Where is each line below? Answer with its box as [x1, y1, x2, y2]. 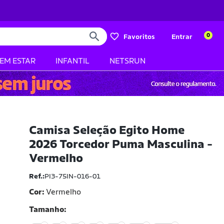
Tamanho [29, 204, 64, 214]
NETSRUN [109, 56, 145, 65]
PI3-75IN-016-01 [44, 172, 101, 180]
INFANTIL [55, 56, 89, 65]
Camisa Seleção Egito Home [29, 123, 185, 137]
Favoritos [123, 32, 155, 40]
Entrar [171, 32, 192, 40]
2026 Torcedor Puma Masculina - [29, 137, 213, 151]
